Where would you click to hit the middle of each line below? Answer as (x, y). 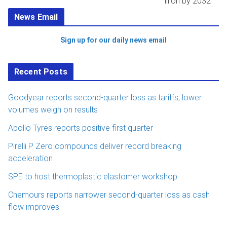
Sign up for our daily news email (113, 40)
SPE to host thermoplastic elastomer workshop (93, 177)
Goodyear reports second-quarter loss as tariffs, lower (105, 98)
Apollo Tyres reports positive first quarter (81, 128)
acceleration (30, 159)
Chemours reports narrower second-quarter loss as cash (109, 195)
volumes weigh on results (53, 110)
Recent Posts (41, 72)
